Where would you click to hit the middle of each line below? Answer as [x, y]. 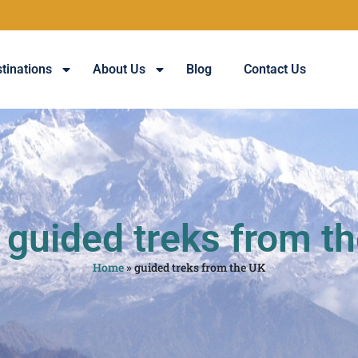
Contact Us [275, 70]
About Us [119, 70]
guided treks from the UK [200, 268]
